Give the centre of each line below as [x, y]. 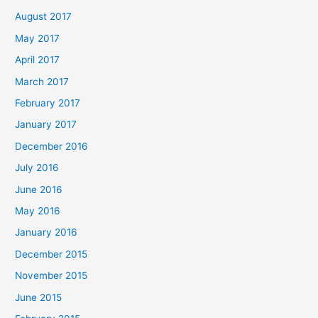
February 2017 [48, 103]
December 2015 [51, 254]
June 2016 [39, 189]
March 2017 [42, 81]
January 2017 [46, 125]
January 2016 [46, 232]
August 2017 [44, 17]
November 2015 [51, 276]
